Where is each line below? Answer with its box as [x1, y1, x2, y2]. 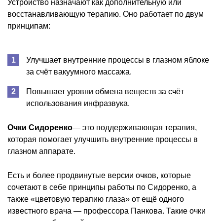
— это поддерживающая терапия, [73, 123, 197, 132]
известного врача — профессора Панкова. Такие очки [7, 206, 206, 215]
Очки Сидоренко [7, 123, 73, 132]
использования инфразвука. [26, 99, 130, 108]
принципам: [7, 21, 50, 30]
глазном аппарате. [7, 147, 75, 155]
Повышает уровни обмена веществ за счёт [26, 87, 184, 96]
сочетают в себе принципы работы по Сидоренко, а [7, 183, 196, 191]
